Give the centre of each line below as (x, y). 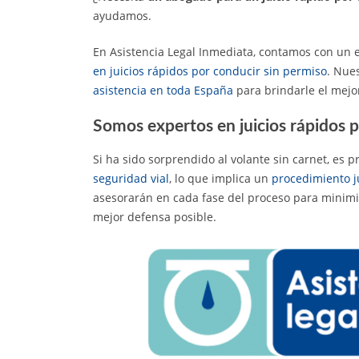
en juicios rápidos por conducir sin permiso (210, 71)
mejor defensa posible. (155, 216)
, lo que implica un (220, 178)
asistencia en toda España (163, 90)
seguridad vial (131, 178)
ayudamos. (122, 15)
